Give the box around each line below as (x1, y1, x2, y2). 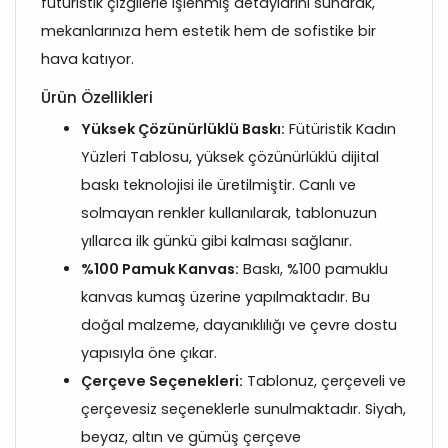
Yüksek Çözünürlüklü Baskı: (81, 118, 285, 139)
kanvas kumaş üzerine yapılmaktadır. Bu (81, 286, 370, 307)
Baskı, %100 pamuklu (239, 258, 388, 279)
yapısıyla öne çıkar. (81, 342, 217, 363)
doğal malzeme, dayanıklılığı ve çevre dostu (81, 314, 397, 335)
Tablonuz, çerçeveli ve (243, 370, 406, 391)
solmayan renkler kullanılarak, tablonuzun (81, 202, 377, 223)
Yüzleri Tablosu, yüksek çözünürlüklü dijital (81, 146, 379, 167)
